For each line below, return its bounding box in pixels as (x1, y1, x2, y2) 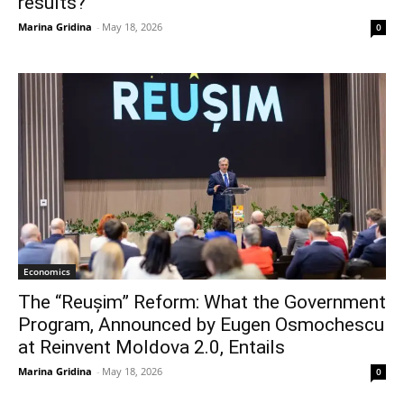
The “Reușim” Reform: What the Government (18, 290, 386, 313)
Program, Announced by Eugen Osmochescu (18, 313, 384, 335)
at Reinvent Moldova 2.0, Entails (18, 335, 285, 358)
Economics (23, 264, 70, 278)
